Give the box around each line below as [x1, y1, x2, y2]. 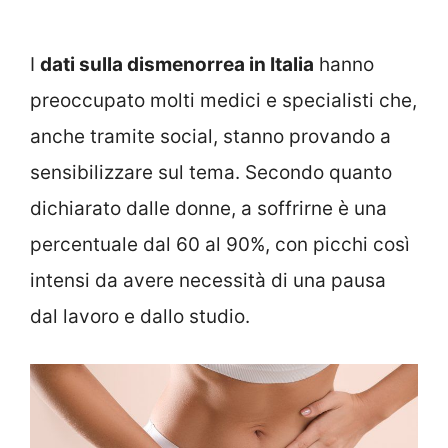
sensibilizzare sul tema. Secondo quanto [30, 161, 392, 185]
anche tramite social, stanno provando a [30, 125, 391, 149]
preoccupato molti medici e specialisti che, [30, 89, 417, 113]
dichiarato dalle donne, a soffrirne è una [30, 197, 387, 221]
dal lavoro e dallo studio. [30, 305, 250, 329]
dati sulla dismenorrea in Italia [40, 53, 314, 77]
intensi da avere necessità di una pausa [30, 269, 386, 293]
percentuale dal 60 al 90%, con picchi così [30, 233, 410, 257]
